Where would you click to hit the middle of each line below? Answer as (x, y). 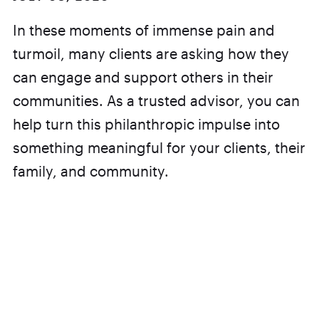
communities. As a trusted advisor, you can (156, 100)
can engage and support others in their (143, 77)
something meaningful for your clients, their (159, 147)
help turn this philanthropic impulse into (146, 124)
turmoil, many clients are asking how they (151, 53)
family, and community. (90, 171)
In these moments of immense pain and (143, 30)
